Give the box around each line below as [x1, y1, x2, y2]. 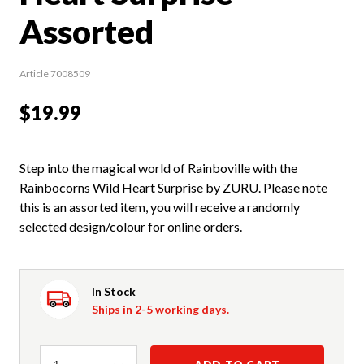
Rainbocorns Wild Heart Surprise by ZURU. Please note [19, 179, 327, 195]
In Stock [92, 284, 136, 298]
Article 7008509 [19, 67, 90, 80]
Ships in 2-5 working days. [92, 301, 229, 316]
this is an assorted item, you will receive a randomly [19, 198, 300, 214]
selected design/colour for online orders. [19, 218, 242, 234]
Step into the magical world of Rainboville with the [19, 159, 297, 175]
